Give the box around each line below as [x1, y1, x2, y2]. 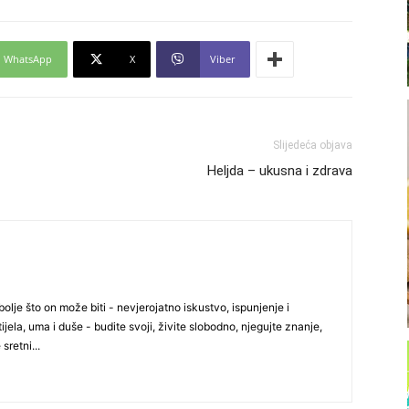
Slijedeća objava [273, 139, 352, 152]
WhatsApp [4, 52, 52, 66]
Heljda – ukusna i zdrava [207, 163, 352, 179]
